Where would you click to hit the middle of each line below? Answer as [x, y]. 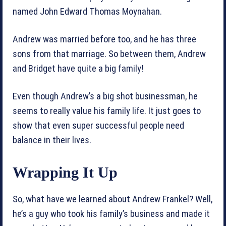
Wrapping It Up [65, 172]
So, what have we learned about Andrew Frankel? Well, [112, 199]
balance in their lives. [52, 140]
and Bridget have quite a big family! [78, 68]
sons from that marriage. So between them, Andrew [109, 54]
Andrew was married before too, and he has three [104, 39]
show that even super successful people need [98, 125]
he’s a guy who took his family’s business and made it [111, 214]
